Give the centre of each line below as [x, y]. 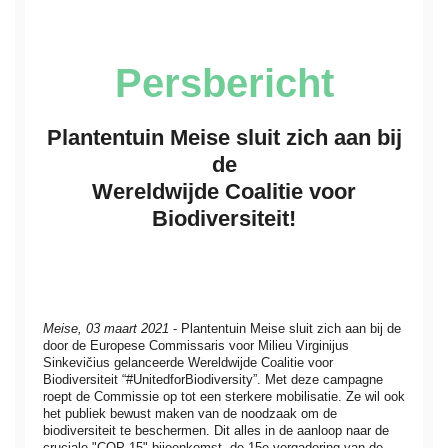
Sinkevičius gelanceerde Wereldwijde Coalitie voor [188, 363]
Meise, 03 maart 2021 [106, 329]
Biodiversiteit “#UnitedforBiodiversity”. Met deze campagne [213, 380]
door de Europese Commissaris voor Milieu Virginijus [196, 346]
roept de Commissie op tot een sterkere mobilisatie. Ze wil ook [224, 397]
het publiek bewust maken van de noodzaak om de [190, 414]
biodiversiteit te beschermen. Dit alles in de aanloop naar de [216, 431]
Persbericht [224, 83]
